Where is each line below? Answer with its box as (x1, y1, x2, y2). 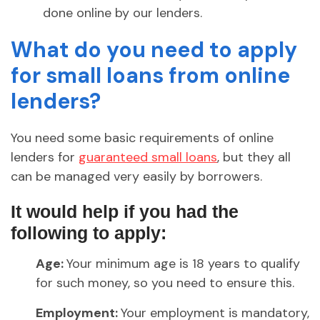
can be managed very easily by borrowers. (11, 168, 262, 186)
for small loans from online (11, 61, 290, 90)
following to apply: (11, 223, 166, 244)
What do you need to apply (11, 36, 297, 64)
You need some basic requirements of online (11, 129, 274, 147)
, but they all (217, 149, 291, 166)
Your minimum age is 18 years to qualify (66, 255, 300, 273)
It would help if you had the (11, 201, 239, 222)
